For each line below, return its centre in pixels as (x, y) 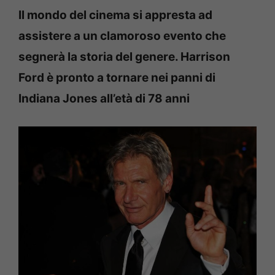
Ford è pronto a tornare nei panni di (117, 77)
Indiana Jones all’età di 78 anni (104, 98)
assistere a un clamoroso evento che (122, 36)
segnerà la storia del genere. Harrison (124, 56)
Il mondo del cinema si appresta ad (115, 15)
